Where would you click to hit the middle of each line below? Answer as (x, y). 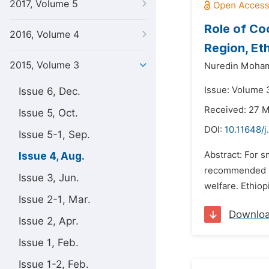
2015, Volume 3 (44, 65)
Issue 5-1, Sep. (54, 134)
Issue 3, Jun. (49, 178)
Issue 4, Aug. (52, 156)
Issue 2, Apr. (49, 221)
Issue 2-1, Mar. (55, 199)
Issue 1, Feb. (49, 243)
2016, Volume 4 (44, 35)
